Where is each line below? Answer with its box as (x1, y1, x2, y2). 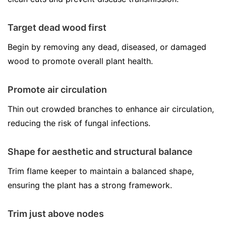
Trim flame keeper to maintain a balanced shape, (8, 166, 194, 176)
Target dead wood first (8, 22, 106, 33)
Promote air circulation (8, 84, 107, 95)
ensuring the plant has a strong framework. (8, 180, 172, 190)
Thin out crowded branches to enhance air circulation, (8, 104, 214, 114)
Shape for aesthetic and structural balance (8, 146, 193, 157)
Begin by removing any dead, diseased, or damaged (8, 42, 206, 52)
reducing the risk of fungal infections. (8, 118, 150, 128)
